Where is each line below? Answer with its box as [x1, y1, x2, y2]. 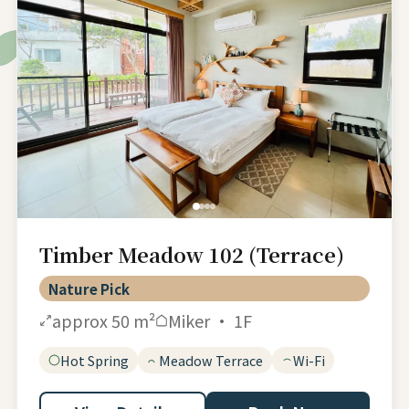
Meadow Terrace [158, 351, 263, 371]
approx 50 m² [51, 309, 155, 333]
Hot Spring [59, 351, 129, 371]
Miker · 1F [167, 309, 252, 333]
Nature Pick [47, 278, 130, 299]
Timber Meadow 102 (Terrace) [38, 240, 344, 269]
